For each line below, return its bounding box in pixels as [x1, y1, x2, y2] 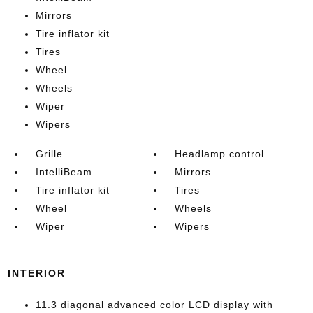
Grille [35, 148, 63, 159]
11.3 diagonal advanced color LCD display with [35, 299, 273, 310]
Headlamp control [175, 148, 265, 159]
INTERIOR [7, 268, 66, 279]
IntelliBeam [35, 166, 92, 177]
